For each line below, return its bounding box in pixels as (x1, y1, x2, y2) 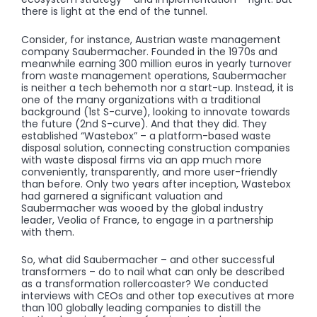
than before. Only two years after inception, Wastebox (21, 176, 291, 191)
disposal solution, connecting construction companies (21, 140, 290, 155)
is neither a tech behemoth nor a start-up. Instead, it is (21, 80, 294, 95)
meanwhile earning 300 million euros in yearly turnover (21, 56, 292, 71)
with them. (21, 224, 74, 239)
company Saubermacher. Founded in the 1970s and (21, 44, 277, 59)
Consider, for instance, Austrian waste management (21, 32, 281, 47)
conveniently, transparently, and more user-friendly (21, 164, 277, 179)
